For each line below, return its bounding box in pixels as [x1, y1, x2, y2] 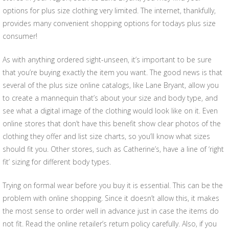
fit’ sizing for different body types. [3, 157, 111, 167]
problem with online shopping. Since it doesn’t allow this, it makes [3, 193, 219, 203]
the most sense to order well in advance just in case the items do [3, 206, 219, 216]
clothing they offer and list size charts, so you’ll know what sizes [3, 131, 210, 141]
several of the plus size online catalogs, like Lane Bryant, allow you [3, 80, 219, 90]
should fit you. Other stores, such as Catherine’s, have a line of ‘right [3, 144, 224, 154]
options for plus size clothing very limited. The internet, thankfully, [3, 6, 216, 15]
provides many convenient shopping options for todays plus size [3, 18, 216, 28]
